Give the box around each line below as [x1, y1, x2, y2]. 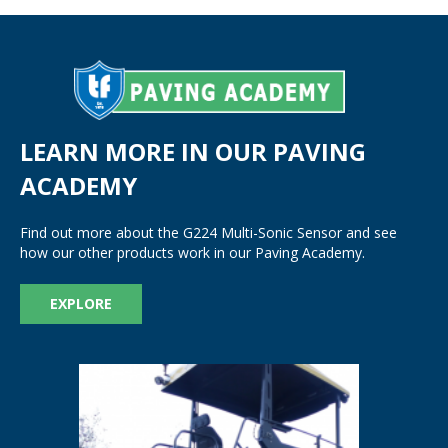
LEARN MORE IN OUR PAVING [20, 135, 366, 169]
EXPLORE [50, 294, 112, 314]
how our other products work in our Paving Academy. [20, 243, 365, 263]
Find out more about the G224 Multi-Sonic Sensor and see [20, 223, 397, 243]
